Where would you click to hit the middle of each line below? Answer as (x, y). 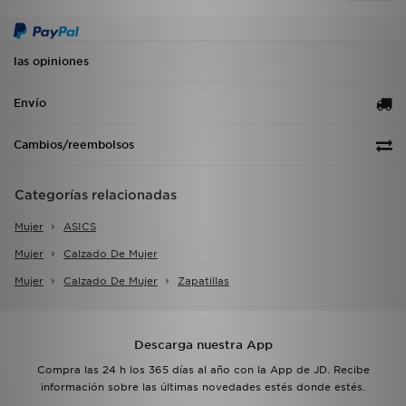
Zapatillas (203, 281)
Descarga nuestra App (203, 345)
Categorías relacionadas (96, 195)
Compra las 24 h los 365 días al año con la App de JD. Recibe (203, 370)
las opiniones (51, 62)
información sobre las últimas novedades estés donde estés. (203, 387)
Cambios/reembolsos (74, 145)
